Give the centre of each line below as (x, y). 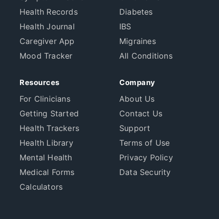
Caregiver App (47, 41)
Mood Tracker (46, 56)
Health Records (49, 12)
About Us (137, 99)
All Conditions (146, 56)
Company (137, 83)
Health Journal (47, 27)
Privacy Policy (146, 158)
